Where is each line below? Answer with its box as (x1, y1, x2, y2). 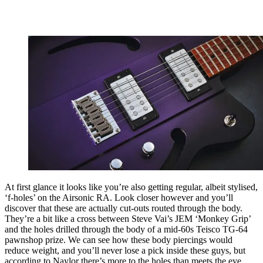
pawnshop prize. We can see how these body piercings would (5, 235, 232, 245)
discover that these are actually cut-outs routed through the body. (5, 203, 242, 214)
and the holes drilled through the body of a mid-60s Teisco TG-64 (5, 224, 248, 235)
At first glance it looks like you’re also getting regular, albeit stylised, (5, 182, 258, 193)
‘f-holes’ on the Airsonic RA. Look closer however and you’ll (5, 193, 233, 203)
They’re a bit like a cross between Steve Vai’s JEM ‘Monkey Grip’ (5, 214, 251, 224)
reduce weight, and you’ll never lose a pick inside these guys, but (5, 245, 245, 256)
